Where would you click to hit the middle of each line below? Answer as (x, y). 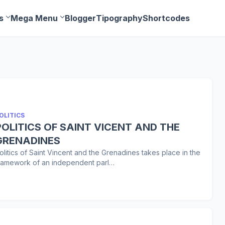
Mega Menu (34, 18)
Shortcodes (166, 18)
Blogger (80, 18)
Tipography (119, 18)
